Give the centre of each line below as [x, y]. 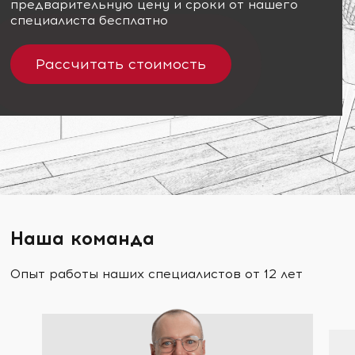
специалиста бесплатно [90, 20]
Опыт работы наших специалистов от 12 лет [157, 273]
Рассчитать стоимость [121, 64]
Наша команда [83, 238]
